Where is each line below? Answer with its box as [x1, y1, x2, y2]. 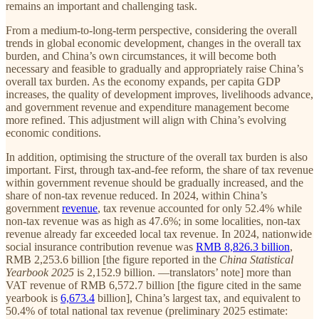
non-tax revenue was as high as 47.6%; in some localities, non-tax [6, 214, 300, 227]
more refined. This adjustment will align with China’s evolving [6, 113, 286, 126]
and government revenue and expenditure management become [6, 100, 289, 113]
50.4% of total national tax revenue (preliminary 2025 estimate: [6, 304, 288, 317]
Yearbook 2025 [6, 266, 74, 278]
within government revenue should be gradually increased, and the [6, 176, 303, 189]
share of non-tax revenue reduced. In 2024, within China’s [6, 189, 267, 202]
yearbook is [6, 291, 61, 304]
